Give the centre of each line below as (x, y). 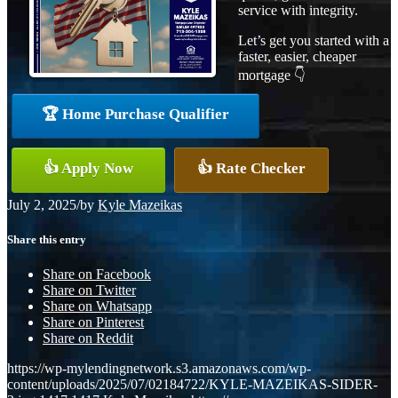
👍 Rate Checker (251, 168)
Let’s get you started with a (314, 40)
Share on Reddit (88, 338)
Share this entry (47, 239)
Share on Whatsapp (97, 306)
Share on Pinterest (93, 322)
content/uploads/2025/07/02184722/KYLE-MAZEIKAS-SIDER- (192, 385)
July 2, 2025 (42, 204)
